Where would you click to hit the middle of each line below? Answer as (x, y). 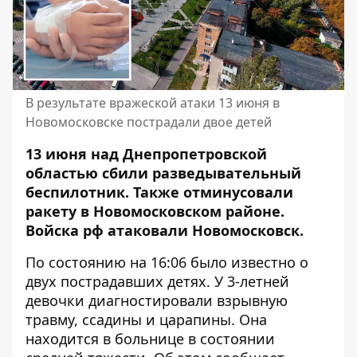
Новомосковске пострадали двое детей (149, 122)
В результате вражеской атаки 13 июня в (153, 102)
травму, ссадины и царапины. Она (146, 319)
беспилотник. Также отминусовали (159, 192)
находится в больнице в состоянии (150, 338)
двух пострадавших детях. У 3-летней (157, 281)
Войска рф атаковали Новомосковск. (165, 230)
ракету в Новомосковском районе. (155, 211)
